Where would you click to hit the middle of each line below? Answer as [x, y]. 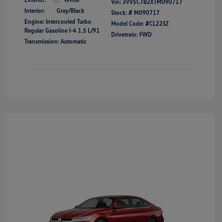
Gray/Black [70, 10]
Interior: [34, 10]
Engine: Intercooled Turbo [58, 21]
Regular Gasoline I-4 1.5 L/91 [62, 30]
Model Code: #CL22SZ [140, 23]
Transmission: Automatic [55, 41]
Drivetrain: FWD [131, 34]
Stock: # [122, 12]
